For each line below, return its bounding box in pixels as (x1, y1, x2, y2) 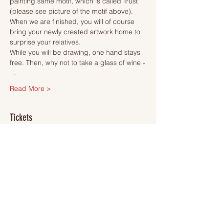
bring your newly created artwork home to (10, 27, 142, 36)
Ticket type (10, 158, 44, 167)
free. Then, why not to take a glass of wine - (10, 58, 145, 67)
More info (10, 190, 39, 199)
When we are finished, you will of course (10, 17, 136, 26)
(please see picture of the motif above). (10, 7, 135, 16)
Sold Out (16, 144, 39, 151)
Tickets (10, 111, 32, 123)
